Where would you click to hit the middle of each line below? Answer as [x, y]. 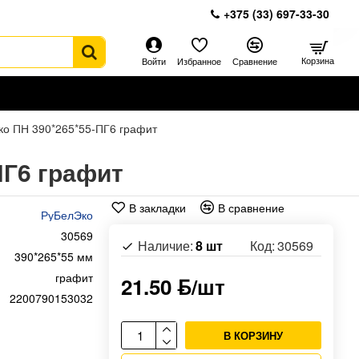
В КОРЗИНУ [253, 335]
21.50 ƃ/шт [173, 286]
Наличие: [165, 246]
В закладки [157, 207]
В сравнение [251, 207]
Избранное [199, 61]
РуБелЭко [67, 215]
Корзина [317, 60]
